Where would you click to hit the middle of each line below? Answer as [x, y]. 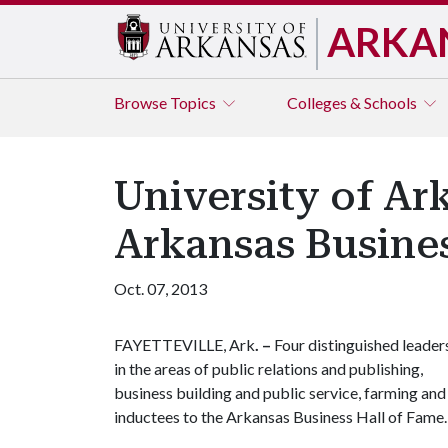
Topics [194, 102]
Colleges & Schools [353, 102]
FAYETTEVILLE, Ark [184, 344]
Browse [142, 102]
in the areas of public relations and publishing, [268, 368]
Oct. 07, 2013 [160, 288]
